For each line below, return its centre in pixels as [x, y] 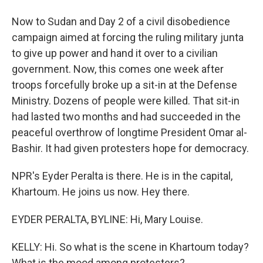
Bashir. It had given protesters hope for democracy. [130, 148]
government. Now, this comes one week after [118, 69]
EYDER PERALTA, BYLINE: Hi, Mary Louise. [107, 219]
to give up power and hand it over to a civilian [115, 53]
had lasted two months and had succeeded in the [126, 117]
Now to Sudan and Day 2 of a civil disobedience [121, 21]
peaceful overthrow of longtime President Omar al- [129, 132]
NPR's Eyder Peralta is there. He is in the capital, [122, 176]
